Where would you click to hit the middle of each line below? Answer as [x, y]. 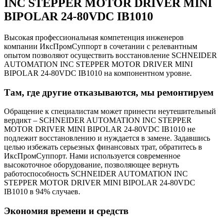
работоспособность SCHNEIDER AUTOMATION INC [96, 174]
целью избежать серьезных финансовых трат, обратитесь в [103, 147]
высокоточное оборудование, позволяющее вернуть [91, 165]
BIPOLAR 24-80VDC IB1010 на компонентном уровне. [98, 73]
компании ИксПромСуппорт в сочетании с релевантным [101, 46]
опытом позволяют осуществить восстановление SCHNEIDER [111, 55]
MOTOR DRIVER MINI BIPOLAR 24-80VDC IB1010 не [100, 129]
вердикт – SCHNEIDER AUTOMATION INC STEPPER [98, 120]
